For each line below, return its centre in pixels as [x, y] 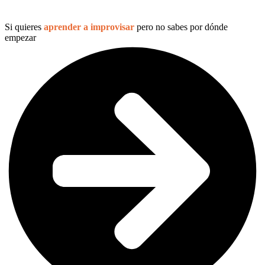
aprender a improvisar [89, 27]
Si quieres [24, 27]
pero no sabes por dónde [181, 27]
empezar [20, 37]
